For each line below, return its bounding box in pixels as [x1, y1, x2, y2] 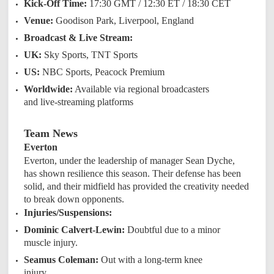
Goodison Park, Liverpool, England [53, 15, 194, 26]
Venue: [24, 15, 54, 26]
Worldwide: [24, 83, 73, 94]
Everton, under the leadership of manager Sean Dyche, [24, 155, 235, 166]
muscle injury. [24, 237, 78, 248]
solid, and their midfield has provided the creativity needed [24, 180, 250, 191]
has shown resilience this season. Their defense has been [24, 168, 242, 179]
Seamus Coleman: [24, 254, 99, 265]
